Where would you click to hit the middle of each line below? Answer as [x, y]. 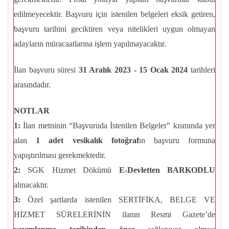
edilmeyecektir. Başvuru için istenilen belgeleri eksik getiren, [114, 14]
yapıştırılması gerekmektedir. [60, 155]
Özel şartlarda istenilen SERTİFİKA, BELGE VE [118, 200]
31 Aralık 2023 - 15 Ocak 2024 [133, 70]
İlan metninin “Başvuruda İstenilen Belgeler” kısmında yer [118, 126]
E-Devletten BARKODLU [167, 170]
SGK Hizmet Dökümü [70, 170]
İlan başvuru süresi [46, 70]
